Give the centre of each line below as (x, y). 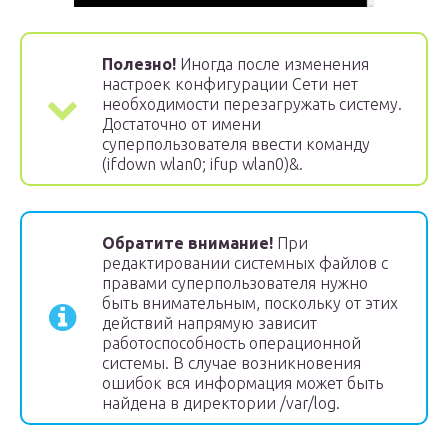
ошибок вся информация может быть (242, 383)
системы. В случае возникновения (231, 363)
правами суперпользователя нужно (235, 283)
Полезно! (139, 64)
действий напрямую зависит (209, 323)
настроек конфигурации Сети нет (230, 84)
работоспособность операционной (231, 343)
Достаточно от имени (181, 124)
